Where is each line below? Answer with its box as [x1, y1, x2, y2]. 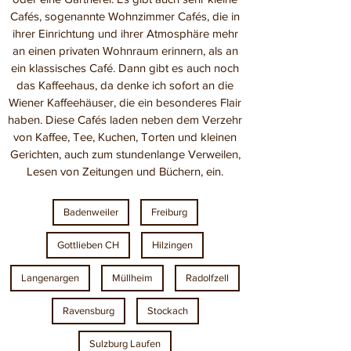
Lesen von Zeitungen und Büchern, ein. [27, 165, 223, 178]
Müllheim [112, 272, 153, 284]
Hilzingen [152, 239, 193, 251]
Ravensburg [62, 305, 114, 317]
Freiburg [150, 206, 187, 218]
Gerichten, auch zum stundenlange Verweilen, [9, 147, 241, 161]
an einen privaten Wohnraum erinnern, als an [12, 44, 238, 57]
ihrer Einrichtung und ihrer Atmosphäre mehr [12, 27, 238, 40]
